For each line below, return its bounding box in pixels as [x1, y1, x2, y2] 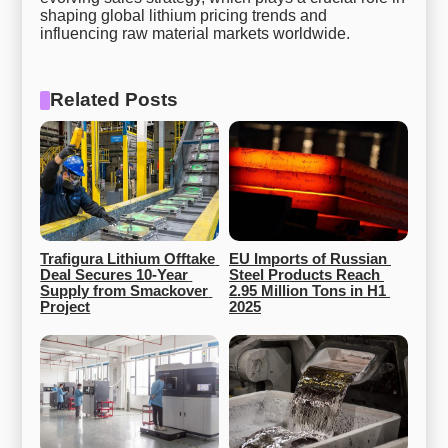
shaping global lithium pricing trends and [40, 7, 328, 25]
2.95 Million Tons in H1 [229, 283, 386, 300]
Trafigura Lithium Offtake [40, 251, 216, 268]
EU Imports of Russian [229, 251, 387, 268]
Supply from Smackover [40, 283, 209, 300]
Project [40, 299, 91, 316]
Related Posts [49, 89, 178, 111]
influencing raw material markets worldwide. [40, 25, 351, 43]
